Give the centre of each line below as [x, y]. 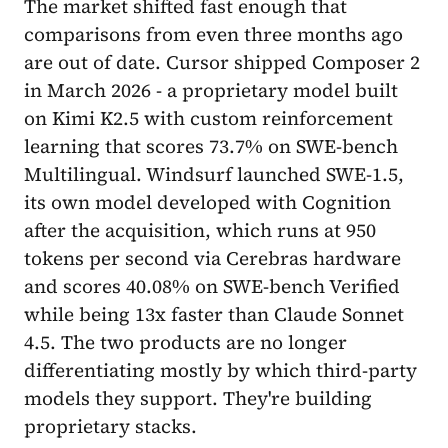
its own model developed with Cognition [207, 202]
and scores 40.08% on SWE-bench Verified [212, 286]
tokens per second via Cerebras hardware [212, 258]
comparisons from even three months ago [213, 34]
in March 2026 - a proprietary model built [211, 90]
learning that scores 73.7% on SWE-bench [211, 146]
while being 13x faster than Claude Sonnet [214, 314]
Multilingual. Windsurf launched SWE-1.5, [214, 174]
